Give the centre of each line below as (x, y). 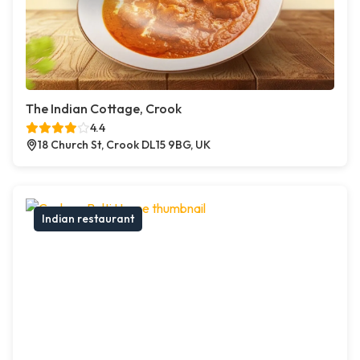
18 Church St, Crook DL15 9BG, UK (124, 145)
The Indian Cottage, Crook (104, 108)
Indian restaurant (88, 219)
